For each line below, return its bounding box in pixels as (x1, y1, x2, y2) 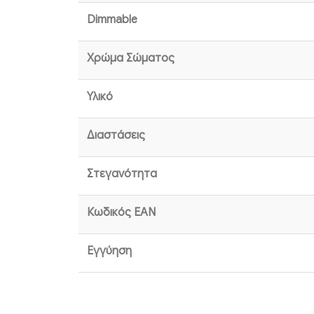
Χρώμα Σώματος (87, 51, 175, 66)
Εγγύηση (87, 244, 132, 259)
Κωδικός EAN (87, 205, 156, 220)
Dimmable (87, 13, 137, 27)
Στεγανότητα (87, 167, 157, 182)
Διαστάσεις (87, 128, 145, 143)
